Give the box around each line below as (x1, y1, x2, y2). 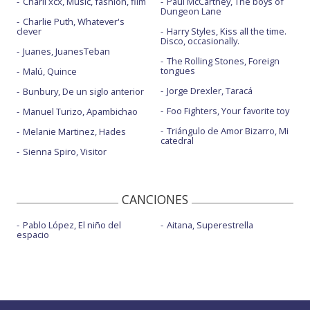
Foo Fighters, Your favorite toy (166, 104, 289, 117)
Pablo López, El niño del (23, 219, 121, 231)
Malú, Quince (23, 65, 77, 77)
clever (17, 25, 42, 37)
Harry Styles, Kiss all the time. (166, 25, 286, 37)
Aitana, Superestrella (166, 219, 253, 231)
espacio (17, 228, 49, 241)
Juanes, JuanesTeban (23, 45, 110, 57)
